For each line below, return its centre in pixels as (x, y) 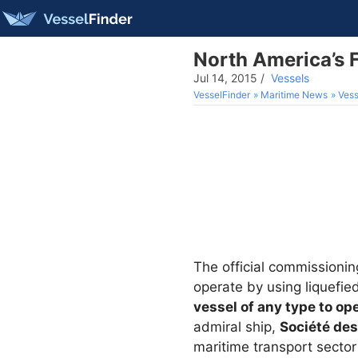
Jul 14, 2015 (225, 78)
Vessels (290, 78)
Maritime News (294, 95)
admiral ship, (237, 327)
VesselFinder (222, 95)
